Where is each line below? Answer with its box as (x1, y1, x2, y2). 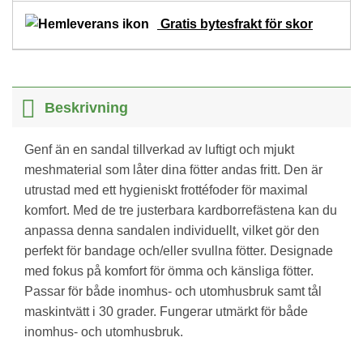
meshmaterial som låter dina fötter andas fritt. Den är (24, 163, 322, 177)
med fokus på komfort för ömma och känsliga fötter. (24, 264, 314, 279)
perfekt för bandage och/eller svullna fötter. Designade (24, 244, 333, 258)
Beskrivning (45, 99, 129, 116)
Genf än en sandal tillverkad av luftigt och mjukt (24, 143, 294, 157)
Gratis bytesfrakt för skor (157, 17, 313, 32)
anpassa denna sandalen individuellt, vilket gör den (24, 224, 319, 238)
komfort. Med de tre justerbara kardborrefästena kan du (24, 203, 337, 218)
